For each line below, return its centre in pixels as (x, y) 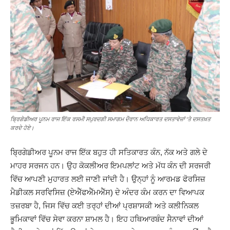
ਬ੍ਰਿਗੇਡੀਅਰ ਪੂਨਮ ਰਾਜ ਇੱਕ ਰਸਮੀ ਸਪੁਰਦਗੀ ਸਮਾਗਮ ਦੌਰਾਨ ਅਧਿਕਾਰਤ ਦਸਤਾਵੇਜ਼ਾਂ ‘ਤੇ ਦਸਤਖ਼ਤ (110, 119)
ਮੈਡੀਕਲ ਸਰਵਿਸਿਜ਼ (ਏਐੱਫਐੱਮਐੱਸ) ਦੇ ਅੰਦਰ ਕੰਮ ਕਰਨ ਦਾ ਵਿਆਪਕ (107, 192)
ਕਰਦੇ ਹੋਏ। (22, 128)
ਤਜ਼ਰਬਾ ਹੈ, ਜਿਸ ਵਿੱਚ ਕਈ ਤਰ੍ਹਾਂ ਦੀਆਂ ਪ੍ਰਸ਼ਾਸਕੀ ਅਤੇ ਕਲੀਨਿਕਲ (104, 205)
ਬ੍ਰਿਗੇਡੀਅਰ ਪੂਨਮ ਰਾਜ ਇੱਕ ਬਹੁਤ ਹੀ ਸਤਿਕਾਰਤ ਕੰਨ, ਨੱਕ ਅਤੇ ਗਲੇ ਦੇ (109, 152)
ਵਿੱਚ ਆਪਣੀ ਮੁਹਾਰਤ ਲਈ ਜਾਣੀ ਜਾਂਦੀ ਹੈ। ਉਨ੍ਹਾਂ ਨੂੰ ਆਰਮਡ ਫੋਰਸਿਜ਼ (108, 179)
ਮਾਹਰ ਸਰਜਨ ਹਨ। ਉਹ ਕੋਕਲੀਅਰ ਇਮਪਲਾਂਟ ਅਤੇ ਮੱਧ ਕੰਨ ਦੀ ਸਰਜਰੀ (111, 165)
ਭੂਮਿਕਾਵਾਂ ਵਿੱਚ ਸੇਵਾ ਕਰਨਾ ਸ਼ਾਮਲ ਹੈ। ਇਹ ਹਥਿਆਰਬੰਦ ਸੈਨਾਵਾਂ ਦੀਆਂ (107, 219)
